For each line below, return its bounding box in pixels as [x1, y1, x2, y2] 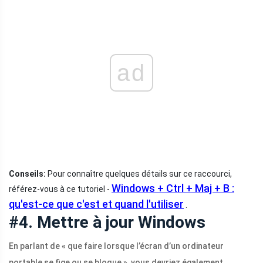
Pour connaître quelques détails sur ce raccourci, [46, 169, 232, 179]
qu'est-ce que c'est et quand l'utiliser [9, 198, 184, 211]
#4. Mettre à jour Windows [9, 213, 205, 232]
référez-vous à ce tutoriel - [9, 184, 112, 194]
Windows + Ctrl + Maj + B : [112, 182, 234, 195]
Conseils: [9, 169, 46, 179]
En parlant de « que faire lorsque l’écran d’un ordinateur [9, 241, 224, 251]
